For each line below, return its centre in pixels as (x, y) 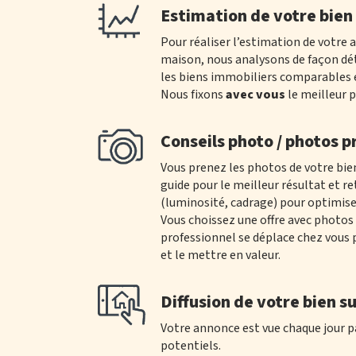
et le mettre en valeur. (221, 255)
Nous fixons (193, 95)
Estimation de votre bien (257, 16)
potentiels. (191, 346)
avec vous (255, 95)
